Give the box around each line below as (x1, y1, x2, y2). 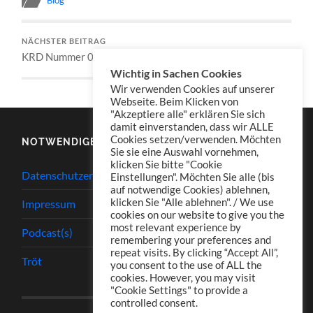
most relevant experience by (110, 221, 241, 233)
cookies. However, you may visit (110, 272, 256, 284)
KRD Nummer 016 (22, 50, 107, 63)
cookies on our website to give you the (110, 209, 284, 221)
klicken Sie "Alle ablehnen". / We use (110, 196, 274, 208)
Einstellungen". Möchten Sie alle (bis (110, 171, 275, 183)
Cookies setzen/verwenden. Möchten (110, 133, 281, 145)
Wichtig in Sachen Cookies (110, 66, 242, 80)
